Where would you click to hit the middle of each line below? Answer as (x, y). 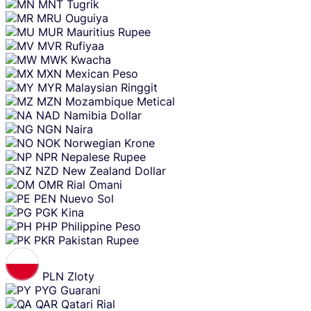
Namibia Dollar (103, 116)
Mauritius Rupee (109, 32)
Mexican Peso (102, 74)
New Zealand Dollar (114, 171)
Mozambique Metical (120, 102)
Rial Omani (94, 185)
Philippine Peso (101, 227)
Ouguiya (87, 18)
